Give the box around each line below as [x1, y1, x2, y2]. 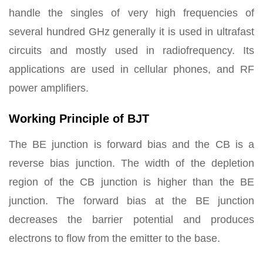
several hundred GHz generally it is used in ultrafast [9, 26, 254, 38]
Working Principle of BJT [9, 112, 149, 125]
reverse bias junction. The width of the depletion [9, 157, 254, 169]
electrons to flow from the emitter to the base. [9, 232, 220, 244]
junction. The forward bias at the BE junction [9, 195, 254, 207]
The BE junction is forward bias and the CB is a [9, 139, 254, 150]
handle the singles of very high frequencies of [9, 7, 254, 19]
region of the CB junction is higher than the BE [9, 176, 254, 188]
